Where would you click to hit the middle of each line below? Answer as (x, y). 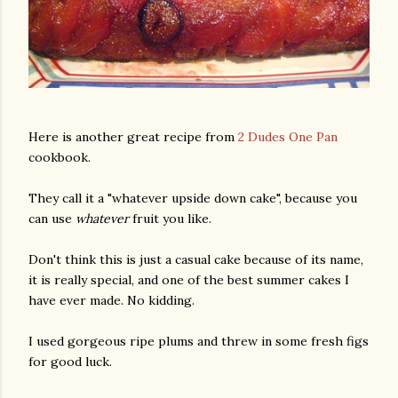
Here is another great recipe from (133, 137)
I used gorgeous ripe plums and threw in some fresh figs (199, 342)
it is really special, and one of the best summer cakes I (189, 280)
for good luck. (70, 362)
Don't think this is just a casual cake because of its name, (196, 260)
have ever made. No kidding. (111, 301)
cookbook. (60, 158)
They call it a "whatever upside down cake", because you (193, 199)
